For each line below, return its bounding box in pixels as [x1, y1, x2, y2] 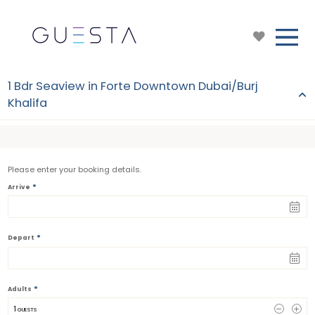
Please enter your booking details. [8, 163, 141, 175]
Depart [8, 233, 34, 243]
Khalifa [8, 95, 47, 111]
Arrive [8, 182, 30, 191]
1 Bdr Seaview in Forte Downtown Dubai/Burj [8, 78, 258, 94]
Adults [8, 284, 32, 293]
